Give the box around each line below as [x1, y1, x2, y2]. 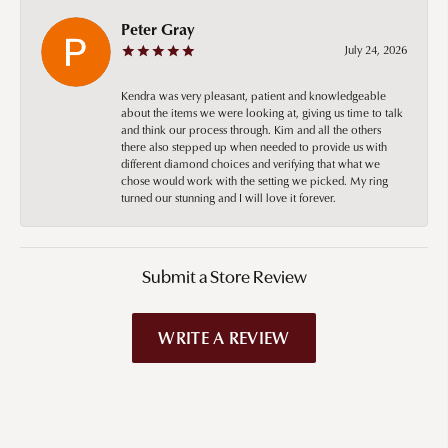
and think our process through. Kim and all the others [121, 120, 381, 138]
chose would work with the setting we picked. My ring [121, 171, 388, 189]
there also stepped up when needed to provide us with [121, 137, 387, 155]
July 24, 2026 [344, 40, 407, 58]
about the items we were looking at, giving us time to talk [121, 103, 403, 121]
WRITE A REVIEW [158, 325, 290, 350]
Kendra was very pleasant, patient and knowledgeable [121, 86, 386, 104]
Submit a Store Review [141, 268, 307, 288]
